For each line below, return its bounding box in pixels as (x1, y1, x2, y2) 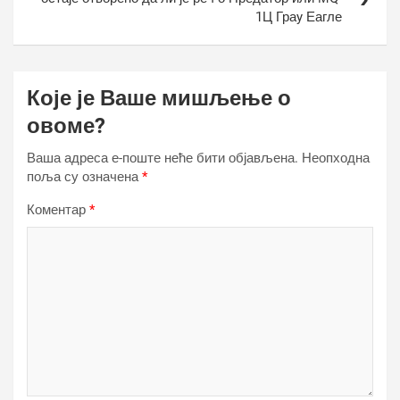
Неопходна (302, 150, 370, 166)
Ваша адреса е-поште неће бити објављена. (27, 150, 298, 166)
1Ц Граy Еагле (255, 9, 342, 25)
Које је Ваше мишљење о (27, 86, 291, 111)
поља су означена (27, 169, 142, 185)
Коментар (27, 202, 89, 218)
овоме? (27, 113, 105, 138)
